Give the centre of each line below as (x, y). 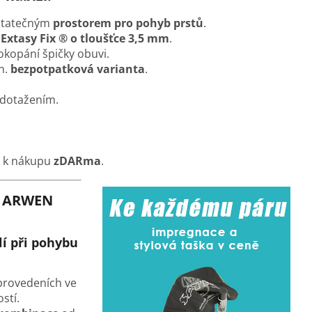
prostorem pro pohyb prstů (128, 23)
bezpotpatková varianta (78, 69)
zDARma (77, 161)
